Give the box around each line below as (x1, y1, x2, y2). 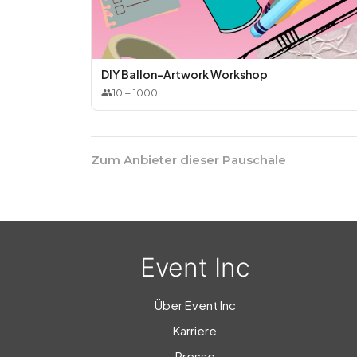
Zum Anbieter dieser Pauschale (91, 152, 286, 168)
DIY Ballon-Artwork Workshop (101, 67, 268, 82)
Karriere (173, 323, 217, 339)
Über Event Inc (154, 297, 236, 313)
